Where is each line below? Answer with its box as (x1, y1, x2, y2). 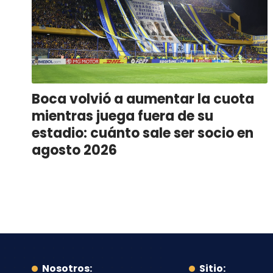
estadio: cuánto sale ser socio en (32, 123, 253, 143)
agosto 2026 (32, 140, 117, 160)
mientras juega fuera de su (32, 106, 213, 126)
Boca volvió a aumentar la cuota (32, 89, 254, 108)
